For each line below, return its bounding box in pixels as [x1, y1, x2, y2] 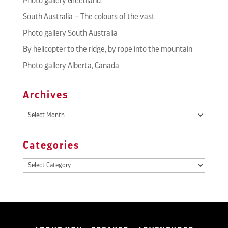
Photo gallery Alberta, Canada [22, 62, 119, 70]
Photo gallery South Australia [22, 29, 118, 37]
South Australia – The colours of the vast [22, 13, 155, 21]
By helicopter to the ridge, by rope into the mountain [22, 45, 192, 53]
